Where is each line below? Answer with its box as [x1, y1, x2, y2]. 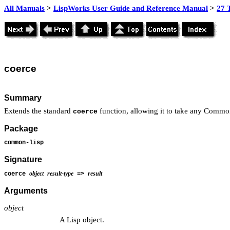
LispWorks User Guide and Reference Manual [53, 4, 208, 12]
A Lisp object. [60, 215, 104, 224]
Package [4, 124, 38, 133]
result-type [47, 169, 73, 177]
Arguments [4, 186, 48, 196]
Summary [4, 93, 42, 102]
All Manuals [4, 4, 45, 12]
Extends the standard [4, 106, 73, 115]
